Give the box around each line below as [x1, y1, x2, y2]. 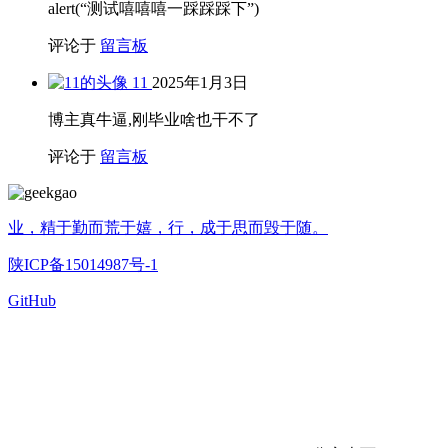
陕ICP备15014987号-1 [8, 256, 158, 274]
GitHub [8, 292, 56, 310]
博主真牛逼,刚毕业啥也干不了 [48, 111, 260, 129]
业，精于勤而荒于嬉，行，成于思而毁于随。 [8, 219, 328, 237]
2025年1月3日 [152, 74, 248, 92]
